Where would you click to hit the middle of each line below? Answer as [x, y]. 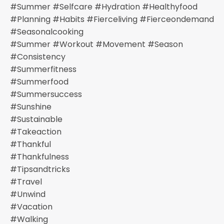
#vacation [31, 207]
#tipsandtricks [40, 169]
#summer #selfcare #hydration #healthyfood [104, 7]
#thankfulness [39, 157]
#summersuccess [46, 94]
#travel [26, 182]
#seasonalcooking [47, 32]
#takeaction [36, 132]
